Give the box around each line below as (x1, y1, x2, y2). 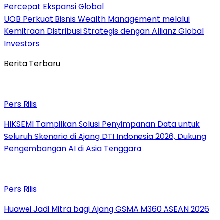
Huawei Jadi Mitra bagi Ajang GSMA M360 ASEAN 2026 (4, 203, 209, 215)
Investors (4, 38, 40, 50)
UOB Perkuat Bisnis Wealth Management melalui (4, 13, 190, 25)
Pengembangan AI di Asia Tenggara (4, 143, 141, 155)
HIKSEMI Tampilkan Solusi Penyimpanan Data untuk (4, 118, 200, 130)
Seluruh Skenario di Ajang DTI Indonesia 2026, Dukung (4, 131, 206, 142)
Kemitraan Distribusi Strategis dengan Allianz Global (4, 26, 204, 37)
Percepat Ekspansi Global (4, 1, 104, 13)
